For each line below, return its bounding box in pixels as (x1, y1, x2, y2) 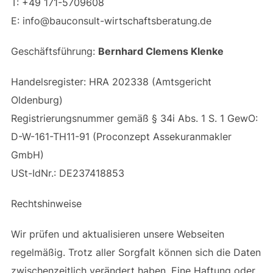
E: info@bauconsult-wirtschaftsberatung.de (10, 14, 211, 27)
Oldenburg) (10, 93, 63, 106)
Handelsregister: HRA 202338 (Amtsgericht (10, 75, 211, 88)
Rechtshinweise (10, 197, 82, 210)
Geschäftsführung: (10, 44, 98, 57)
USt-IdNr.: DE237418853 (10, 166, 124, 179)
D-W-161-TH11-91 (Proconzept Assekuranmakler (10, 130, 232, 143)
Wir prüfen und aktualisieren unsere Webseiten (10, 227, 224, 240)
